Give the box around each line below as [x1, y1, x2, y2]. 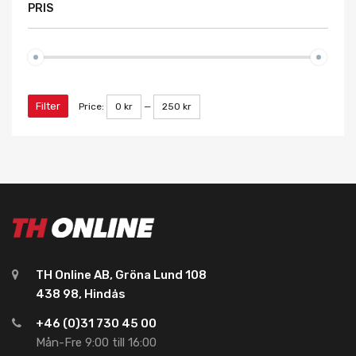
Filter [36, 100, 60, 113]
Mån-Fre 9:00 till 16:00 [36, 335, 157, 350]
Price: [79, 101, 106, 113]
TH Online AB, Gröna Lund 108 [36, 268, 207, 283]
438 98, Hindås [36, 287, 126, 302]
